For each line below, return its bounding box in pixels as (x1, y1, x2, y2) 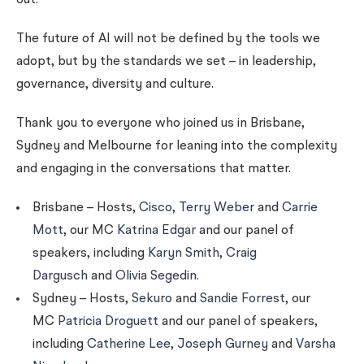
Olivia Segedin (115, 270, 197, 283)
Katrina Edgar (117, 224, 196, 237)
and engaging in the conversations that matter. (16, 162, 291, 175)
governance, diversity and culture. (16, 78, 214, 91)
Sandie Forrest (200, 292, 285, 305)
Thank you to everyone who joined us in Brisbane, (16, 117, 305, 130)
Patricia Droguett (58, 315, 158, 328)
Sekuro (132, 292, 172, 305)
